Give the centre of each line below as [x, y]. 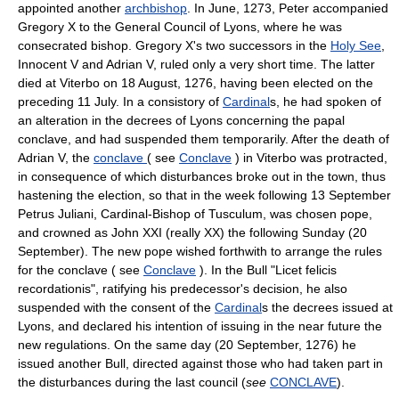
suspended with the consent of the [116, 307]
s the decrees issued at [327, 307]
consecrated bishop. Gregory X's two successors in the [174, 45]
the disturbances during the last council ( [132, 382]
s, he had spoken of [326, 101]
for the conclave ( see [81, 269]
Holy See [356, 45]
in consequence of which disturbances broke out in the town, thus [202, 176]
